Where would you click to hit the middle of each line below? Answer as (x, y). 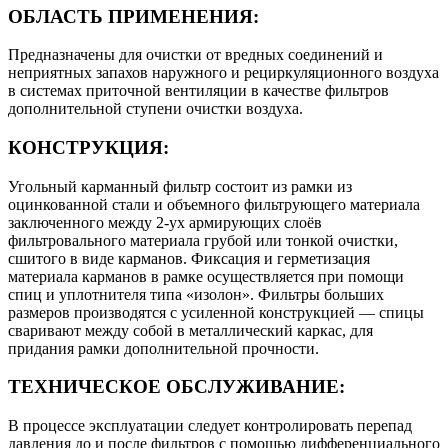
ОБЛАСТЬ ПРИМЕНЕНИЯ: (133, 16)
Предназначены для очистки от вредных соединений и (195, 55)
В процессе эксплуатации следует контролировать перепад (210, 426)
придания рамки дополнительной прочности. (163, 348)
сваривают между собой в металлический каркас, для (190, 330)
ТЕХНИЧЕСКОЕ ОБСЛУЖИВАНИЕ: (176, 387)
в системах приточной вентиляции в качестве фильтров (198, 91)
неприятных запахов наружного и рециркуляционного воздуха (223, 73)
